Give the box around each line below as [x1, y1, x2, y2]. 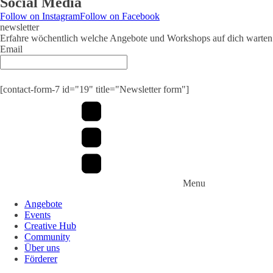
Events [24, 210, 51, 220]
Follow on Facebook [80, 11, 160, 21]
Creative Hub [24, 221, 76, 231]
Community [24, 232, 70, 242]
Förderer [24, 253, 57, 264]
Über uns [24, 243, 60, 253]
